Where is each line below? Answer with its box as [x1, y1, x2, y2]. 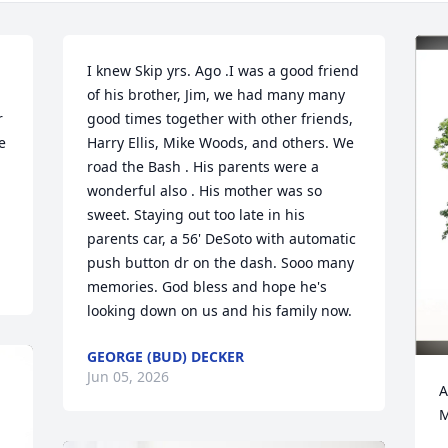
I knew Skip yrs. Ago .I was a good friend [87, 61, 360, 80]
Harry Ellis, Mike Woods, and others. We [87, 133, 355, 152]
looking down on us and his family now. [87, 301, 353, 320]
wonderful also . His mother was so [87, 181, 323, 200]
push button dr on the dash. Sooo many [87, 253, 355, 272]
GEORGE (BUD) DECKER [87, 347, 245, 366]
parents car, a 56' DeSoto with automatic [87, 229, 357, 248]
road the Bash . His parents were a [87, 157, 320, 176]
